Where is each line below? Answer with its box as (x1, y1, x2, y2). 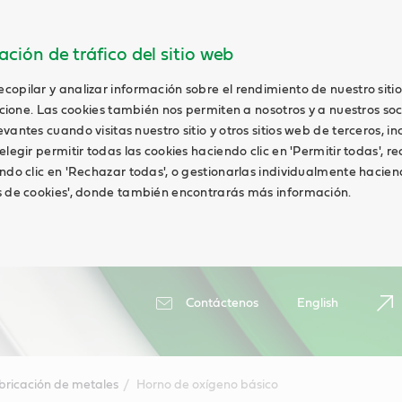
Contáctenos (186, 297, 258, 310)
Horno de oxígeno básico (135, 379, 278, 391)
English (297, 297, 338, 310)
